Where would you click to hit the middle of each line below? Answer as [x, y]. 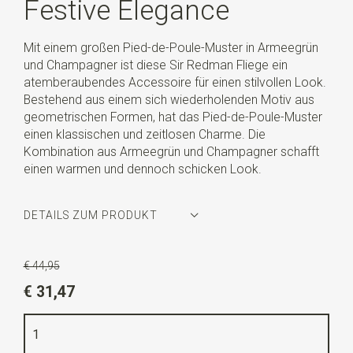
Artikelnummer [67, 254]
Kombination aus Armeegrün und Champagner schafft [171, 151]
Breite [41, 340]
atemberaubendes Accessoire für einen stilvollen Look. [175, 82]
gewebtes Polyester [126, 312]
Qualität [46, 312]
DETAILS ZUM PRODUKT [90, 216]
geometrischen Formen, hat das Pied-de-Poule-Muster [173, 117]
